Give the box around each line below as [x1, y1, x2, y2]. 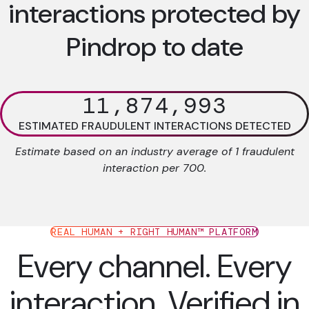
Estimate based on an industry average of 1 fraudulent [14, 143, 295, 159]
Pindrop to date [66, 29, 243, 64]
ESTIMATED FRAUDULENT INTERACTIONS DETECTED [18, 118, 291, 133]
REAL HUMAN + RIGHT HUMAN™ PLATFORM [51, 225, 258, 238]
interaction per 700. [103, 160, 206, 175]
